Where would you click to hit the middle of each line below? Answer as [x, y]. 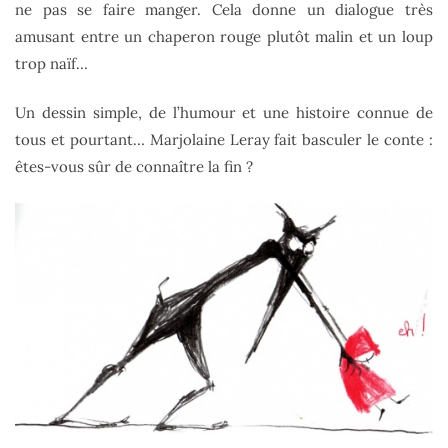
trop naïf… [51, 63]
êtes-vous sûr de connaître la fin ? [134, 167]
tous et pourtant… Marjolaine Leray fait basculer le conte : [224, 140]
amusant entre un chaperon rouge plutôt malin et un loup [224, 36]
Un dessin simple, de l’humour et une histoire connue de [224, 113]
